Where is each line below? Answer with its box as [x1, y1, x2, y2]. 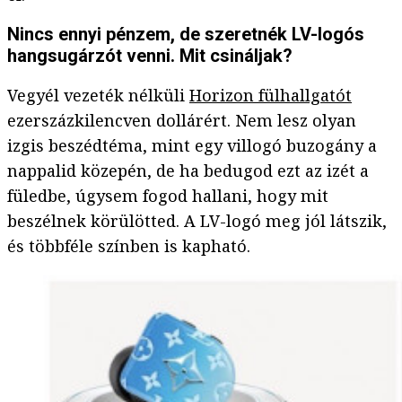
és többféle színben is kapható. [7, 235, 250, 258]
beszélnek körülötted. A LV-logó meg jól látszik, [7, 210, 387, 232]
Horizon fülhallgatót [189, 84, 352, 107]
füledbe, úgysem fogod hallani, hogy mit [7, 185, 328, 207]
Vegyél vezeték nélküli [7, 84, 189, 107]
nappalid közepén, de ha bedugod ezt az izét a [7, 160, 369, 182]
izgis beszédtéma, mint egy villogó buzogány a [7, 135, 377, 157]
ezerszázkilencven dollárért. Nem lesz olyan [7, 109, 356, 132]
